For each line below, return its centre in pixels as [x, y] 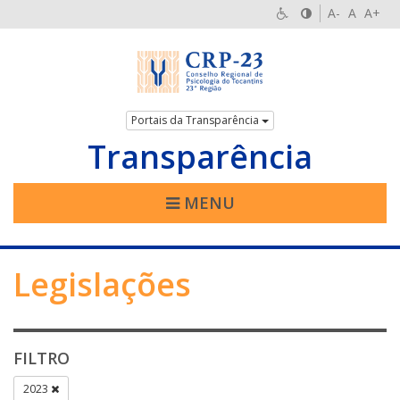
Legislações [102, 285]
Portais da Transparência [196, 121]
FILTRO [42, 358]
